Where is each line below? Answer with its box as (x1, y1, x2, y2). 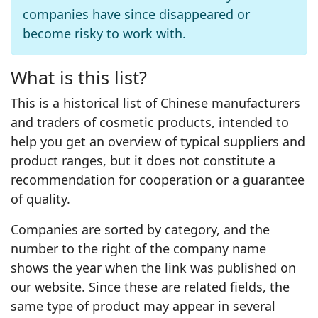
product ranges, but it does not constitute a (11, 152, 275, 169)
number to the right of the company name (11, 240, 266, 257)
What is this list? (11, 65, 147, 89)
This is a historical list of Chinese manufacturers (11, 94, 300, 111)
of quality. (11, 190, 70, 207)
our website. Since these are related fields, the (11, 278, 290, 295)
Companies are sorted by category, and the (11, 221, 270, 238)
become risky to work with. (23, 25, 186, 42)
